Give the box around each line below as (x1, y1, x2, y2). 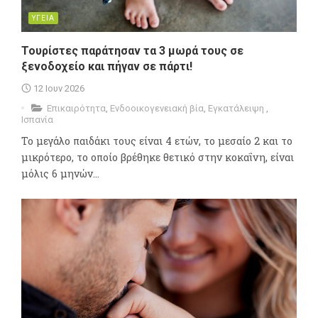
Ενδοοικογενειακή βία (110, 102, 204, 114)
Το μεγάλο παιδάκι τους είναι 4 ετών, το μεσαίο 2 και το (21, 133, 292, 148)
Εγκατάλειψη (208, 102, 266, 114)
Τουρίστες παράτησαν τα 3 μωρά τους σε (21, 43, 243, 57)
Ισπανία (21, 114, 53, 125)
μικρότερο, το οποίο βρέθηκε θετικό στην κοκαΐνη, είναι (21, 150, 294, 164)
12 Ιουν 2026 (33, 82, 84, 94)
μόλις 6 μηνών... (21, 166, 102, 180)
